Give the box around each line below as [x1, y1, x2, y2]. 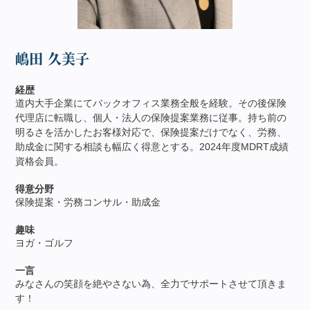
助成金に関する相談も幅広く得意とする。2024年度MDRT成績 [15, 141, 289, 153]
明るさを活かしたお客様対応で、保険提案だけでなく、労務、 [15, 127, 287, 138]
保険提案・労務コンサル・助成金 [15, 197, 161, 208]
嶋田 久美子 [15, 52, 90, 66]
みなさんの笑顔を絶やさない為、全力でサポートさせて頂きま [15, 278, 287, 290]
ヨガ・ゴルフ [15, 237, 74, 249]
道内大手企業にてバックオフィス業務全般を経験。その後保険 [15, 98, 287, 109]
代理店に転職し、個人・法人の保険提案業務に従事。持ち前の [15, 112, 287, 124]
